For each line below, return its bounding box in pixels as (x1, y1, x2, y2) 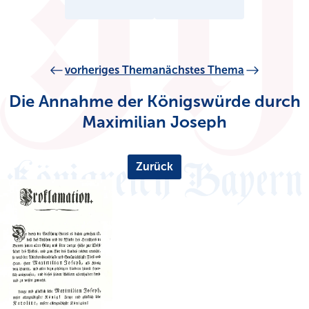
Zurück (136, 160, 173, 174)
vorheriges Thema (65, 63, 159, 77)
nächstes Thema (159, 63, 244, 77)
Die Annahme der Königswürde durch (8, 91, 301, 112)
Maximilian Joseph (82, 112, 227, 132)
